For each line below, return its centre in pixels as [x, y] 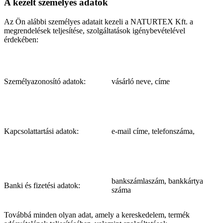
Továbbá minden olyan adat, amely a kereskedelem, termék [97, 215]
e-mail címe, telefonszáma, [153, 131]
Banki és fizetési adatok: [42, 185]
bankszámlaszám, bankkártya [157, 181]
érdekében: [21, 39]
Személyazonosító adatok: [45, 81]
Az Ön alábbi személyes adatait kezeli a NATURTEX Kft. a [99, 21]
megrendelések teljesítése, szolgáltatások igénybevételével [95, 30]
